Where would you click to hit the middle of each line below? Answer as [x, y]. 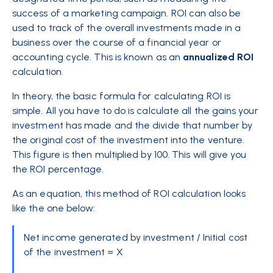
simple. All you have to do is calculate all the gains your [135, 111]
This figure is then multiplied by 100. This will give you [129, 154]
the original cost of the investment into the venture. [129, 140]
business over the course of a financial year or [117, 42]
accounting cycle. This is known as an [98, 57]
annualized [209, 57]
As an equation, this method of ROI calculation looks [129, 193]
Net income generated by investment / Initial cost [136, 237]
